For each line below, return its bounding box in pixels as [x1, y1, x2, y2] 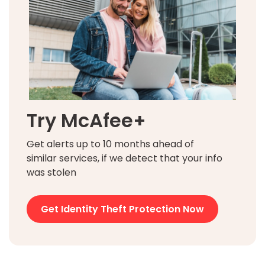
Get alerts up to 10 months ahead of [27, 137, 194, 151]
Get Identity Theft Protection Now [41, 202, 204, 216]
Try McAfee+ [27, 106, 146, 134]
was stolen [27, 165, 76, 179]
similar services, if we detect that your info [27, 151, 222, 165]
